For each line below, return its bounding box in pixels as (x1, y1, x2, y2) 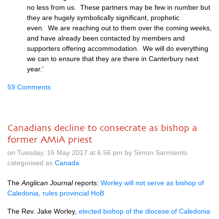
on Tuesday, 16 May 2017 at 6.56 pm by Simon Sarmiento (7, 149, 187, 156)
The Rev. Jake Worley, (7, 207, 79, 215)
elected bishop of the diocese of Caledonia (79, 207, 210, 215)
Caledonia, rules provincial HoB (7, 189, 104, 197)
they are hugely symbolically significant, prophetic (27, 14, 179, 22)
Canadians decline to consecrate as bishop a (7, 122, 197, 133)
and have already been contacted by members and (27, 34, 185, 42)
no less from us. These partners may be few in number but (27, 3, 210, 11)
